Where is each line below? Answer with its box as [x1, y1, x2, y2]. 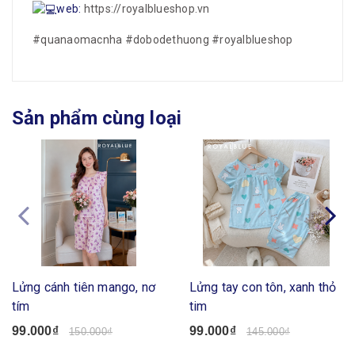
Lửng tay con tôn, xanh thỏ [189, 280, 337, 296]
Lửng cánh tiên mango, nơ [12, 280, 155, 296]
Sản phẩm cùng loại [12, 107, 182, 130]
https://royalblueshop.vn [83, 2, 210, 16]
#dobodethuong [124, 33, 209, 47]
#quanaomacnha [32, 33, 123, 47]
